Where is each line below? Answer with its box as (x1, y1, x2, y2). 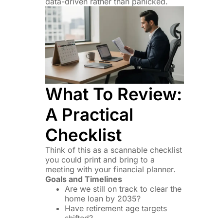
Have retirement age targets (64, 203, 167, 214)
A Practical (45, 104, 133, 125)
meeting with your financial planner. (45, 164, 176, 175)
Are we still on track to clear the (64, 184, 182, 194)
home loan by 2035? (64, 194, 141, 204)
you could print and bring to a (45, 155, 155, 165)
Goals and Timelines (45, 174, 122, 184)
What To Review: (45, 84, 182, 105)
